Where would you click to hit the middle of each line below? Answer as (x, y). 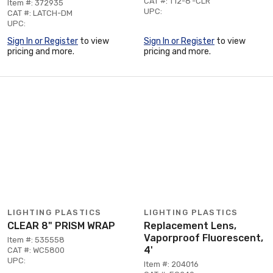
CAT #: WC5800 (36, 250)
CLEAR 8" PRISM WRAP (61, 226)
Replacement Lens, (190, 226)
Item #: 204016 (171, 264)
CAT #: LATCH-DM (40, 13)
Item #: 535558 (36, 240)
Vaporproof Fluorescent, (204, 238)
